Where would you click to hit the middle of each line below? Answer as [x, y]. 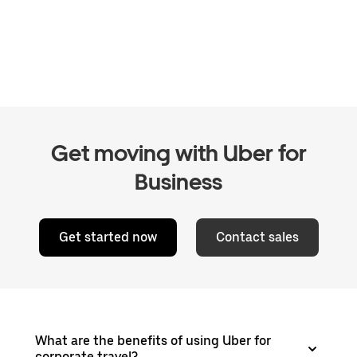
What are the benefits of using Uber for [153, 341]
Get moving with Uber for [178, 153]
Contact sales [257, 237]
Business [178, 182]
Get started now [108, 237]
